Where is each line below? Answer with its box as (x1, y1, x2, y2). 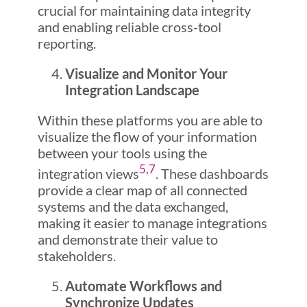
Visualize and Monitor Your (64, 65, 228, 82)
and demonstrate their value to (37, 230, 218, 247)
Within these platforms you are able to (37, 112, 262, 129)
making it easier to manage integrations (37, 214, 267, 231)
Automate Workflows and (64, 277, 222, 294)
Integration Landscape (64, 82, 199, 99)
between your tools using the (37, 145, 207, 162)
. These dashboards (155, 164, 269, 182)
